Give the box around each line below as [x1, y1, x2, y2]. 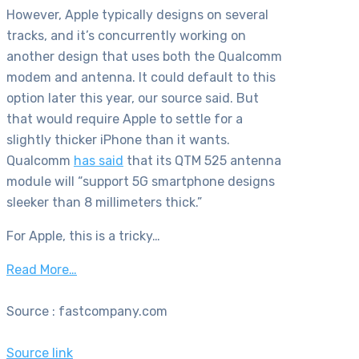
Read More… [6, 262, 77, 278]
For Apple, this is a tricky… [6, 228, 160, 244]
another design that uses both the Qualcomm [6, 49, 282, 65]
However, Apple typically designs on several [6, 7, 268, 23]
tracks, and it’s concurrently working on [6, 28, 246, 44]
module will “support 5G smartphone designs [6, 174, 275, 190]
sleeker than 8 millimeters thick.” [6, 195, 202, 211]
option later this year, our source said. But [6, 91, 259, 107]
